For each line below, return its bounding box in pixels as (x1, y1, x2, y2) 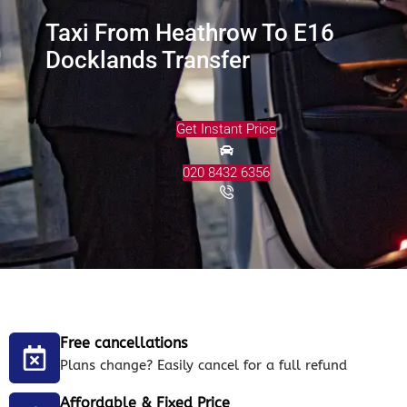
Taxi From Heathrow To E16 (45, 18, 334, 46)
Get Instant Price (176, 120, 276, 137)
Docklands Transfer (45, 45, 250, 74)
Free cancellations (60, 333, 187, 352)
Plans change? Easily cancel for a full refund (60, 356, 347, 373)
